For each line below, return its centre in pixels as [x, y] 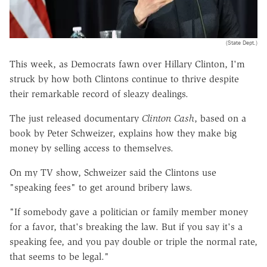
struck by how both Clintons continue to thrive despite [124, 79]
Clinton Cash [168, 118]
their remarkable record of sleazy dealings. [99, 94]
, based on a [220, 118]
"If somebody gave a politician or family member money [129, 212]
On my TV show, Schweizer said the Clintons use [113, 172]
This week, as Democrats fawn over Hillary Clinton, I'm [127, 64]
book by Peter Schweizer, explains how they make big [123, 133]
